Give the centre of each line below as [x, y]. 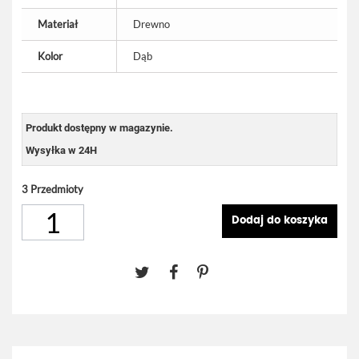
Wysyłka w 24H [61, 150]
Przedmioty [57, 189]
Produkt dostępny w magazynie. [99, 128]
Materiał [58, 24]
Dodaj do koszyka [280, 221]
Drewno [151, 24]
